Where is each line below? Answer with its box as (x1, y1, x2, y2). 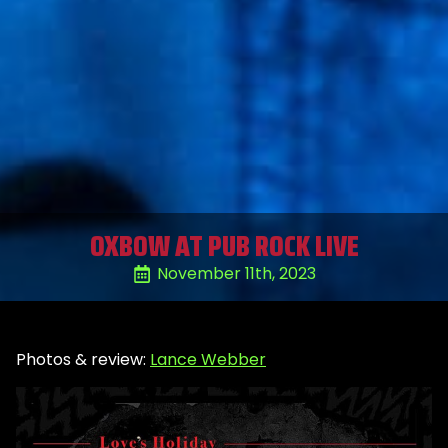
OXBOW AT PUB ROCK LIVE (89, 223, 359, 270)
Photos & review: (16, 348, 150, 372)
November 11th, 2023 (156, 262, 316, 286)
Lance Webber (150, 348, 266, 372)
